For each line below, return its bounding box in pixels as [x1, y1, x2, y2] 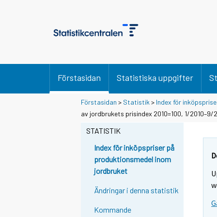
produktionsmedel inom [94, 155, 171, 164]
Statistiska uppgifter [117, 72, 193, 83]
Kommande [94, 205, 132, 215]
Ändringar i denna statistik [94, 186, 179, 195]
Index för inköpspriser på [94, 143, 175, 153]
